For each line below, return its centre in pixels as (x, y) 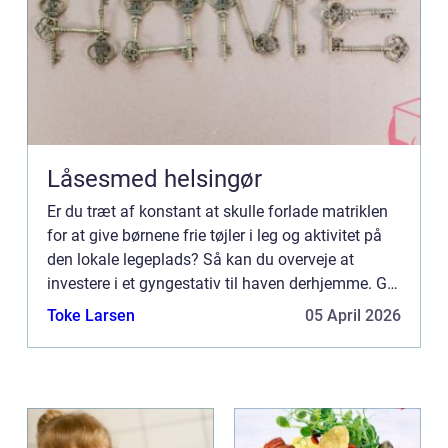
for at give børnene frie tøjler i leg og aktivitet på (214, 236)
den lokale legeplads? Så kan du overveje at (200, 260)
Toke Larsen (91, 316)
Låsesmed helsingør (154, 179)
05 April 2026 (353, 316)
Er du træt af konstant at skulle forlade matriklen (217, 212)
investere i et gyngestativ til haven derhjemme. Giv (223, 284)
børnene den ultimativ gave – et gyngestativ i (205, 308)
